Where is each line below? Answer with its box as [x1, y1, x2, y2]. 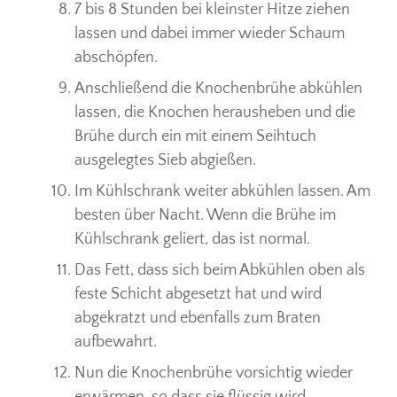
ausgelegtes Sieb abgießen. [74, 151, 256, 169]
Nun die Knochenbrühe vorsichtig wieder [74, 363, 353, 382]
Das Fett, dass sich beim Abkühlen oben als [74, 261, 365, 279]
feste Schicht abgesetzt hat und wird [74, 284, 322, 303]
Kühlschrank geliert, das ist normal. [74, 230, 310, 248]
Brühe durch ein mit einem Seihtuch [74, 127, 316, 145]
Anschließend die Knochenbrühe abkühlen [74, 79, 362, 97]
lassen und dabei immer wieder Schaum [74, 24, 345, 43]
